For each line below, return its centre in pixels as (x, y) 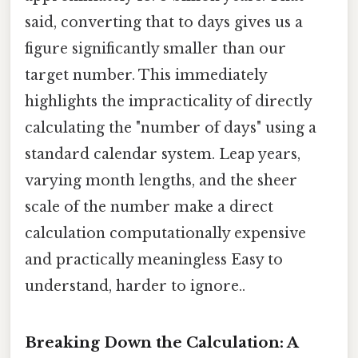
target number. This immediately (146, 75)
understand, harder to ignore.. (135, 286)
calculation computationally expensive (165, 233)
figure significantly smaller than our (155, 48)
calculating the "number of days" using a (171, 127)
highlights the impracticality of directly (168, 101)
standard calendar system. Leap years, (163, 154)
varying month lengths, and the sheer (161, 180)
